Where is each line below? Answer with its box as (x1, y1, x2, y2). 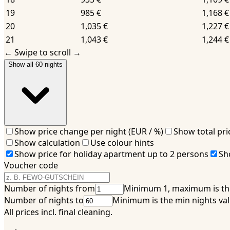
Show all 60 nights (8, 60, 63, 68)
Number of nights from (4, 182, 95, 194)
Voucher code (4, 159, 58, 171)
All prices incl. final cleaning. (4, 206, 112, 218)
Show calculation (14, 137, 80, 148)
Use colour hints (90, 137, 154, 148)
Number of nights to (4, 194, 84, 206)
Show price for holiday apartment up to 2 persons (14, 148, 208, 160)
